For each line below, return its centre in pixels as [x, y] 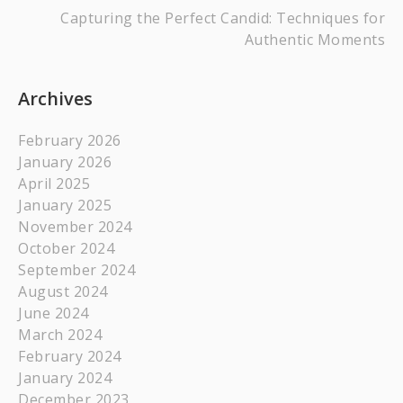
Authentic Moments [314, 40]
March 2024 [60, 335]
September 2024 [76, 270]
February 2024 [70, 356]
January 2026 [65, 162]
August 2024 [63, 291]
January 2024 [65, 378]
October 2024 [66, 248]
